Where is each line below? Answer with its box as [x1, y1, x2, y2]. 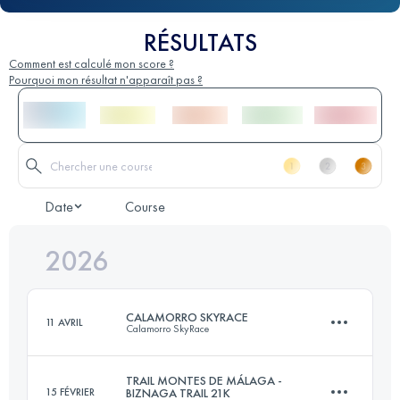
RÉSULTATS [143, 27, 257, 59]
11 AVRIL [46, 315, 83, 330]
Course [125, 197, 165, 217]
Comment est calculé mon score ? [9, 55, 174, 72]
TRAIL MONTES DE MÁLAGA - [126, 372, 282, 389]
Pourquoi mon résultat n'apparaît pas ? [9, 71, 203, 88]
